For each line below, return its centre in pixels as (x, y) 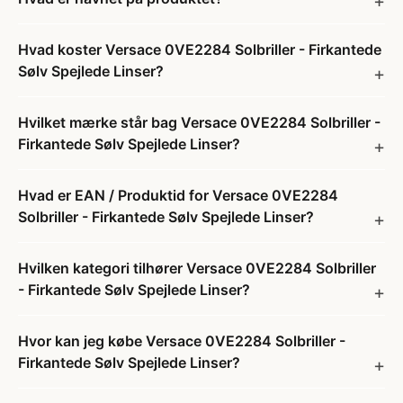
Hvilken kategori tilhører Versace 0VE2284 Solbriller (197, 268)
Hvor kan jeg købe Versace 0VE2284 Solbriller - (182, 341)
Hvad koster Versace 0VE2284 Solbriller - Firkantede (200, 49)
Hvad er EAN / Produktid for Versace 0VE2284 (178, 195)
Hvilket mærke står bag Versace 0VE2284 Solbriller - (199, 122)
